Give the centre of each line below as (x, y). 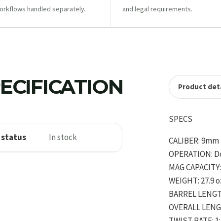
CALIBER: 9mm (194, 140)
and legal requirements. (158, 9)
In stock (63, 137)
